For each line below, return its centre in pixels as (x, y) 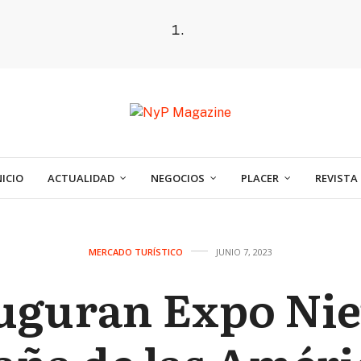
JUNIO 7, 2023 (244, 252)
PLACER (260, 178)
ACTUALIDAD (81, 178)
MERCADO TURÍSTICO (136, 252)
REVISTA (336, 178)
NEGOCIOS (178, 178)
